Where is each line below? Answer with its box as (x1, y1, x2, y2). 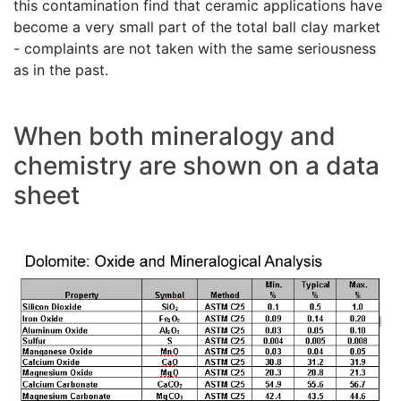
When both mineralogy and (13, 121, 336, 152)
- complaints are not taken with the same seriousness (13, 39, 376, 58)
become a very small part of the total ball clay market (13, 18, 380, 37)
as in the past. (13, 61, 108, 80)
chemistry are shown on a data (13, 150, 380, 182)
